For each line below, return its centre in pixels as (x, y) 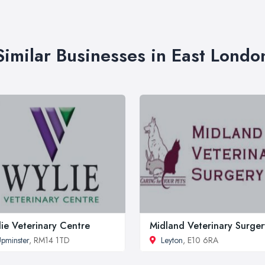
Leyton (172, 240)
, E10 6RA (201, 240)
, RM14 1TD (49, 240)
